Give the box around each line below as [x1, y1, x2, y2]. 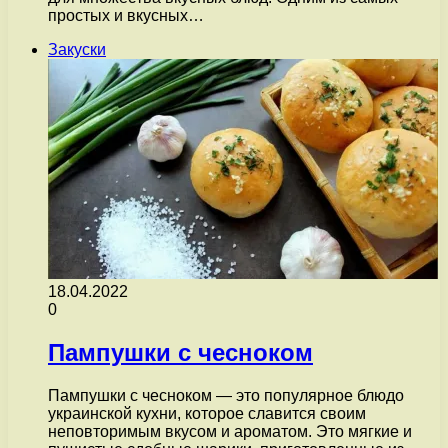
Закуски [48, 40, 106, 58]
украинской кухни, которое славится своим [48, 404, 366, 422]
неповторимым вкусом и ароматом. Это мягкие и [48, 422, 412, 440]
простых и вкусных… [48, 6, 204, 24]
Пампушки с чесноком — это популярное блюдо [48, 386, 404, 404]
